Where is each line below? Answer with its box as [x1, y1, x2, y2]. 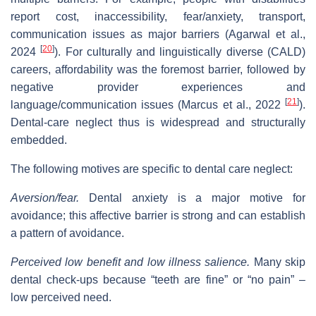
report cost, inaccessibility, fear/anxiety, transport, [11, 10, 305, 23]
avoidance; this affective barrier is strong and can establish [11, 209, 305, 221]
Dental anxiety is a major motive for [79, 191, 305, 204]
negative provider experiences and [11, 80, 305, 93]
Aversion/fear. [11, 191, 79, 204]
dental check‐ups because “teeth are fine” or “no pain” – [11, 273, 305, 286]
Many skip [250, 255, 305, 268]
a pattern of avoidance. [11, 226, 124, 239]
